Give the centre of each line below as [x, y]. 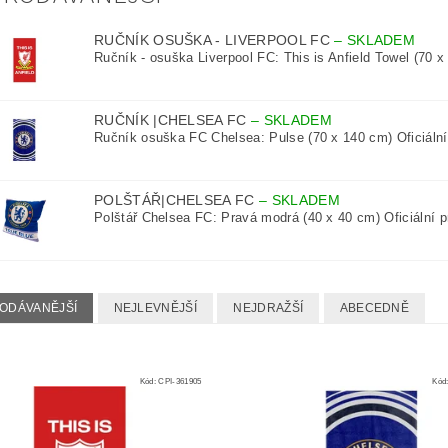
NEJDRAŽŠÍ [268, 308]
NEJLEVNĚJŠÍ [155, 308]
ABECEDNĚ [374, 308]
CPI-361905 [180, 381]
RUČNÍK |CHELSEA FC [172, 120]
